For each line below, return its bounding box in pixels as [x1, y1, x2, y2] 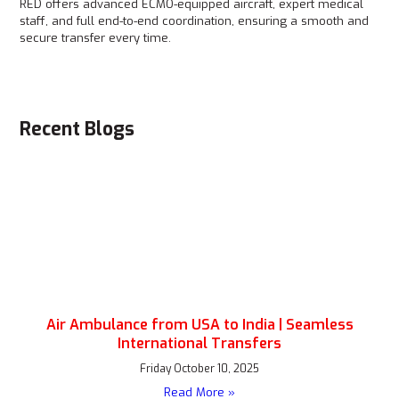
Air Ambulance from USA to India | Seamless [45, 315, 354, 334]
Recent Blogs [20, 117, 135, 142]
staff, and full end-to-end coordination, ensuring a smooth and [20, 13, 370, 28]
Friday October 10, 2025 [140, 362, 259, 376]
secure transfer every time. [20, 30, 172, 45]
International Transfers [118, 334, 281, 353]
